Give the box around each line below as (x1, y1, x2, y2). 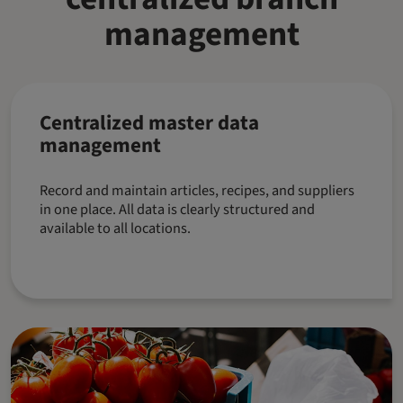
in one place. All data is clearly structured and (40, 198, 315, 220)
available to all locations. (40, 217, 191, 239)
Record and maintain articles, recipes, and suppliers (40, 179, 354, 201)
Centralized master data (40, 107, 259, 138)
